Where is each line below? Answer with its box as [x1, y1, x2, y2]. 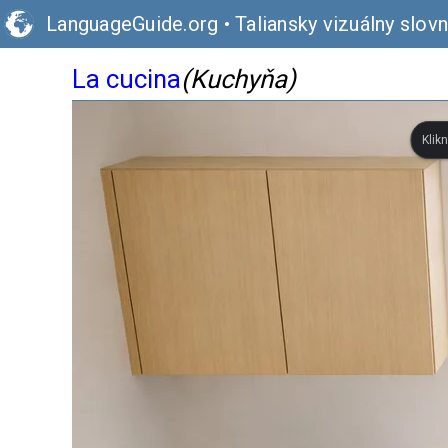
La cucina [72, 64, 181, 94]
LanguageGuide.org [46, 12, 219, 36]
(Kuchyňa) [181, 64, 296, 94]
